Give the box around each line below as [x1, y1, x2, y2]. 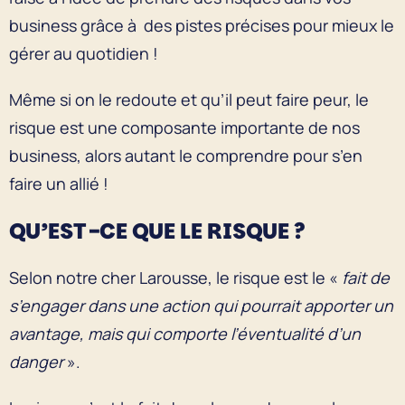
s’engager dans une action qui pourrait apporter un [9, 294, 393, 316]
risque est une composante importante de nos [9, 116, 360, 138]
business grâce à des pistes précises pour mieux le [9, 14, 394, 36]
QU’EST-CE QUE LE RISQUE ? [9, 215, 306, 246]
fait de [342, 266, 390, 288]
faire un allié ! [9, 172, 108, 194]
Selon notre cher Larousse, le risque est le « [9, 266, 342, 288]
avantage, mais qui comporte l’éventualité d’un [9, 322, 361, 344]
